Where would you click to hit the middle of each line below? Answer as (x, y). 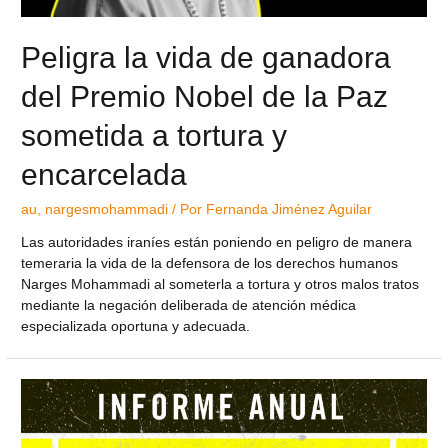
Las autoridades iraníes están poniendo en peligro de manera (217, 243)
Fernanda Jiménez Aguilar (289, 209)
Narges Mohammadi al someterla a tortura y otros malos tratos (220, 285)
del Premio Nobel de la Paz (205, 96)
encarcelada (104, 174)
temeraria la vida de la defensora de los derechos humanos (210, 264)
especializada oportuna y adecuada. (136, 327)
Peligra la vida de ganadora (206, 57)
